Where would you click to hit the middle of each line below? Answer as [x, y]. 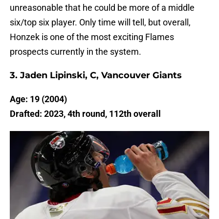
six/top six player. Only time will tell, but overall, [100, 22]
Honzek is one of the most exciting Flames [92, 37]
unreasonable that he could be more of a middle [102, 8]
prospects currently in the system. [76, 52]
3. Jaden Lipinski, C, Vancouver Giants [96, 76]
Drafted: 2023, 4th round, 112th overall [85, 114]
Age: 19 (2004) [38, 99]
